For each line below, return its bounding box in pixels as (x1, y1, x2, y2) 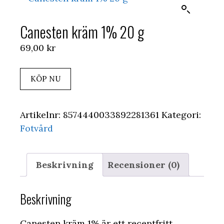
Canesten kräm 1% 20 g (20, 20, 144, 43)
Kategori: (161, 109, 201, 121)
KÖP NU (30, 74, 60, 84)
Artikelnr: (20, 109, 63, 121)
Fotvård (20, 122, 53, 134)
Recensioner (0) (107, 159, 179, 171)
